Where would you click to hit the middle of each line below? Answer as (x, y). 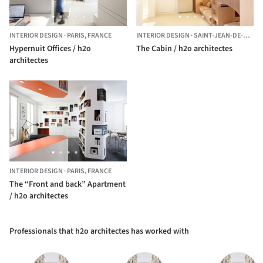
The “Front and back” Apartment (68, 184)
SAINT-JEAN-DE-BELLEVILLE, (218, 36)
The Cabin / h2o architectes (184, 49)
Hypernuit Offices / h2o (50, 49)
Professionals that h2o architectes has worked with (99, 231)
